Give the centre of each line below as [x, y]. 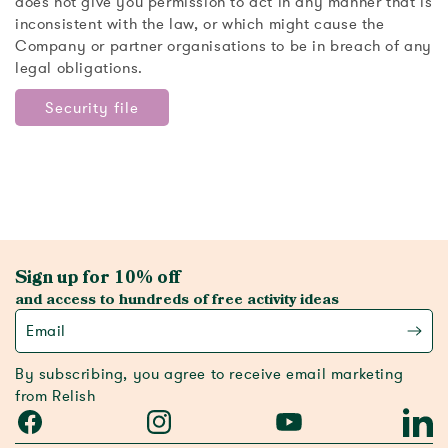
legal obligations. [79, 68]
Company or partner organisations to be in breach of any [224, 46]
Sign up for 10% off [97, 278]
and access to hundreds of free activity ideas [177, 299]
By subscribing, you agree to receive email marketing [209, 374]
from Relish [55, 396]
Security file [92, 107]
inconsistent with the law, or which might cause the [200, 24]
